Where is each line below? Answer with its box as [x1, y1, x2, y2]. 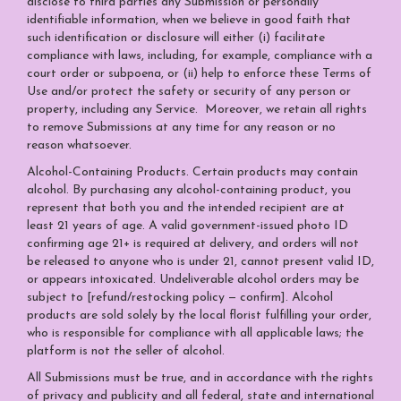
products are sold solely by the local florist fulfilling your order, [27, 309, 371, 322]
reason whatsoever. [27, 139, 135, 152]
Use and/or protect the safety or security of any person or [27, 85, 351, 98]
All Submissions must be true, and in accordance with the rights [27, 371, 373, 385]
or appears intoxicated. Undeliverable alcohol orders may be [27, 273, 359, 286]
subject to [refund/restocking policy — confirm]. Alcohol [27, 291, 333, 304]
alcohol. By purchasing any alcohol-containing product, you [27, 183, 351, 197]
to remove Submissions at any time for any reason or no [27, 121, 336, 134]
